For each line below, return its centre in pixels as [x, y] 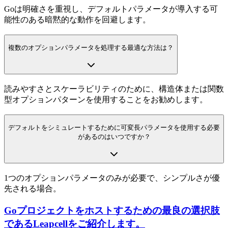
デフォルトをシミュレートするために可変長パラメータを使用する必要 [114, 127]
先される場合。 [33, 188]
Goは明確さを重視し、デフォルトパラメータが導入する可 [111, 9]
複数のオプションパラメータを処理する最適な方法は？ [91, 47]
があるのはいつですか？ [114, 136]
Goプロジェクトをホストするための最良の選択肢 [112, 210]
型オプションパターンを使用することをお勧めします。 [106, 99]
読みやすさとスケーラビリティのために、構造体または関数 [114, 89]
